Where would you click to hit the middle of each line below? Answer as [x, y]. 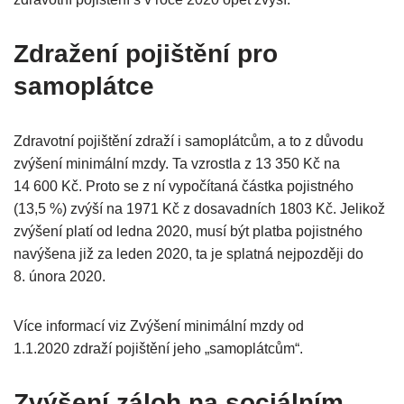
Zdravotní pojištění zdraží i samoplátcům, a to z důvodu [188, 142]
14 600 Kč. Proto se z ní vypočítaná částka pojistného [184, 187]
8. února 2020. [61, 277]
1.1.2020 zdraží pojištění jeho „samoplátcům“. [158, 349]
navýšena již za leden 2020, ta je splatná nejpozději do [188, 254]
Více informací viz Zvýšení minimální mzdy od [159, 326]
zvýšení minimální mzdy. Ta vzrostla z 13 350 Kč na [177, 164]
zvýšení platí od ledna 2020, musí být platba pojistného [188, 232]
